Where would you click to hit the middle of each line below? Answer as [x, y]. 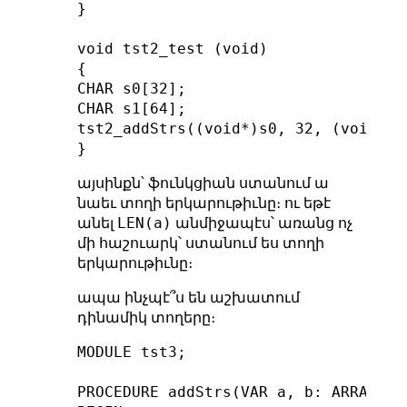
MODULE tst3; [131, 352]
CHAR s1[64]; [131, 108]
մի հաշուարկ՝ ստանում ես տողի [200, 243]
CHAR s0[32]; [131, 88]
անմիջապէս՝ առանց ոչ [262, 223]
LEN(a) [144, 223]
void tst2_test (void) [172, 48]
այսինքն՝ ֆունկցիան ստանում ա [203, 183]
